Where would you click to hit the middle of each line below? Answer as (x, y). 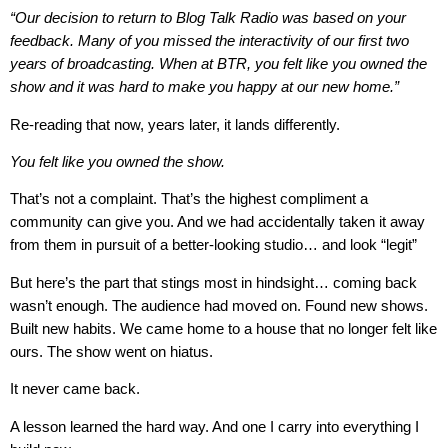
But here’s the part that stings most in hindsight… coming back (213, 282)
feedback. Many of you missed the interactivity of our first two (209, 41)
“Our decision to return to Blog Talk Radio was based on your (208, 18)
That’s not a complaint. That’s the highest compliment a (189, 199)
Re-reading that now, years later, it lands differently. (175, 124)
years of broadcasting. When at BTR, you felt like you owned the (218, 64)
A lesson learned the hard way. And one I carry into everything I (214, 426)
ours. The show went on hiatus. (111, 351)
